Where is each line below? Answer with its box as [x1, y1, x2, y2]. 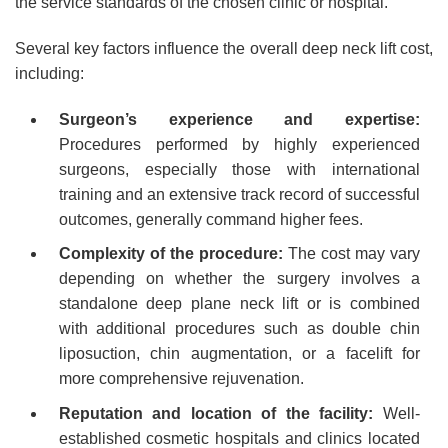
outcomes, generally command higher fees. [58, 210, 363, 228]
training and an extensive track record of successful [58, 185, 420, 203]
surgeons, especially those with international [58, 160, 420, 178]
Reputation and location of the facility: [58, 404, 374, 422]
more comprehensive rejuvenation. [58, 370, 304, 388]
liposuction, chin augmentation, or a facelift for [58, 345, 420, 363]
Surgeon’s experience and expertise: [58, 110, 420, 128]
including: [15, 64, 84, 82]
